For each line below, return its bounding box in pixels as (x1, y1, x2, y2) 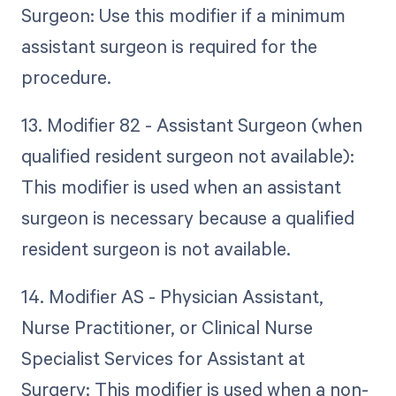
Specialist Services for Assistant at (20, 346, 305, 371)
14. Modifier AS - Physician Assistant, (20, 284, 324, 309)
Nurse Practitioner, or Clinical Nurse (20, 315, 313, 340)
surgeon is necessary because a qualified (20, 205, 354, 231)
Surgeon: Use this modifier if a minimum (20, 3, 346, 28)
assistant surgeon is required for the (20, 34, 317, 59)
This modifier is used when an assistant (20, 174, 341, 200)
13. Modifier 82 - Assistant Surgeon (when (20, 112, 362, 138)
